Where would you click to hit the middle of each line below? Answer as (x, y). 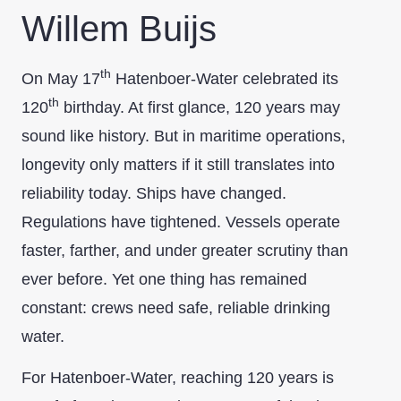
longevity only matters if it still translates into (178, 165)
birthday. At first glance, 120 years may (200, 107)
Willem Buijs (119, 29)
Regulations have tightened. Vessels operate (181, 222)
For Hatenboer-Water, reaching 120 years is (178, 378)
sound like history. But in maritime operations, (183, 136)
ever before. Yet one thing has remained (164, 279)
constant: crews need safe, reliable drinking (176, 308)
